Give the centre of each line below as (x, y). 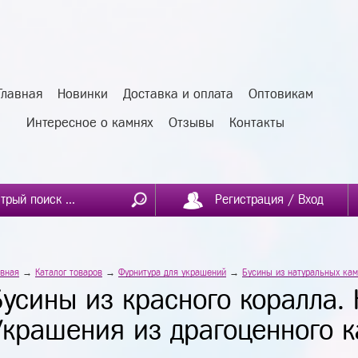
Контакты (257, 123)
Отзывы (191, 123)
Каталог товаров (69, 272)
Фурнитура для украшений (172, 272)
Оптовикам (281, 94)
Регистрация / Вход (269, 199)
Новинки (83, 94)
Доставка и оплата (178, 94)
